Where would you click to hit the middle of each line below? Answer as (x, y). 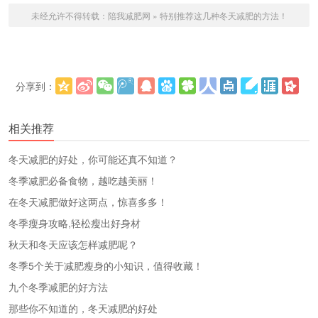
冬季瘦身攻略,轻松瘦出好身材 (75, 223)
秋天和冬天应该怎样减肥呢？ (73, 245)
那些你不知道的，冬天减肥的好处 (83, 308)
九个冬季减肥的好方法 (58, 287)
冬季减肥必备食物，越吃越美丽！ (83, 181)
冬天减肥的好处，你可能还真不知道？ (93, 159)
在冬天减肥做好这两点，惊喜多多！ (88, 202)
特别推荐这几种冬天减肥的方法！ (223, 16)
